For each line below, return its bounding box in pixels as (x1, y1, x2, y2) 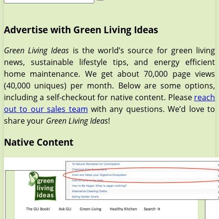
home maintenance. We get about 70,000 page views (4, 68, 215, 80)
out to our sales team (4, 104, 88, 115)
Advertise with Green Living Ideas (4, 23, 158, 36)
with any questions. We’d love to (88, 104, 216, 115)
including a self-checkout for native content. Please (4, 92, 194, 103)
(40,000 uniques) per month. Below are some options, (4, 80, 215, 91)
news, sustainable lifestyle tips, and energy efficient (4, 57, 215, 68)
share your (4, 115, 46, 127)
